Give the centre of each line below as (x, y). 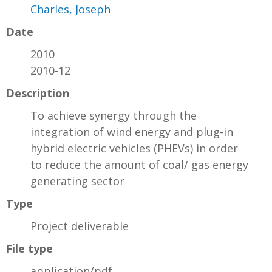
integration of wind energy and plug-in (132, 132)
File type (29, 249)
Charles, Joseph (70, 9)
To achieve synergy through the (114, 116)
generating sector (77, 181)
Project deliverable (80, 226)
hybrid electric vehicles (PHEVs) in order (134, 148)
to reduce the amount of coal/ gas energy (139, 165)
